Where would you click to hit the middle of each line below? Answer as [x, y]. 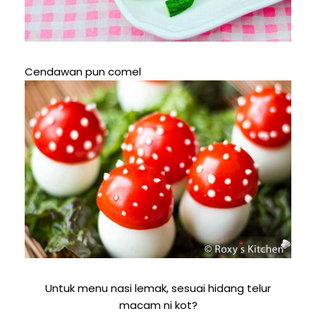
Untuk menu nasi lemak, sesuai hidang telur [158, 288]
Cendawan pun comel [83, 72]
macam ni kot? [158, 305]
